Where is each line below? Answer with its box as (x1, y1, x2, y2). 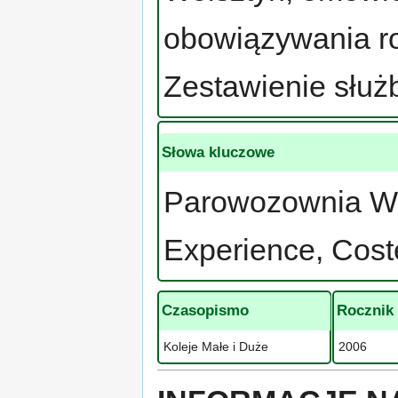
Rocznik (337, 302, 394, 320)
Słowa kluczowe (162, 143, 275, 161)
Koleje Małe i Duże (163, 338, 269, 354)
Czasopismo (162, 302, 250, 320)
